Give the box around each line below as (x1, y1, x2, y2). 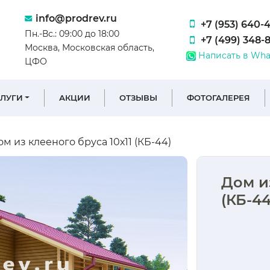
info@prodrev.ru (36, 13, 118, 24)
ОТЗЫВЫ (119, 92, 158, 102)
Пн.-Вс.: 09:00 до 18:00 (25, 28, 120, 39)
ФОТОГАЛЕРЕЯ (186, 92, 250, 102)
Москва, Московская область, (25, 42, 155, 53)
